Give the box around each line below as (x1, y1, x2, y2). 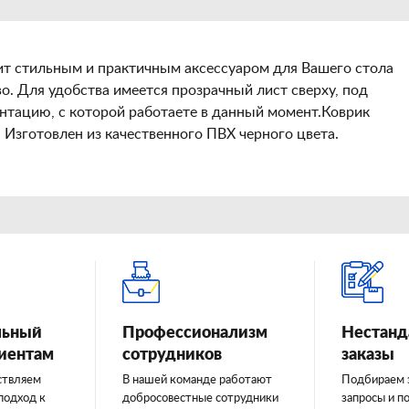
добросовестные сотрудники (122, 393, 278, 404)
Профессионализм (122, 325, 267, 341)
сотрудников (122, 347, 222, 363)
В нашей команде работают (122, 374, 272, 386)
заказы (341, 347, 394, 363)
